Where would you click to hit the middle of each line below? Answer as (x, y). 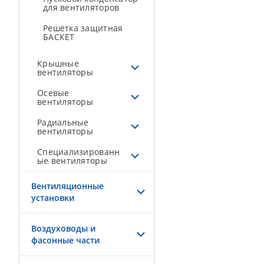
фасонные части (65, 240)
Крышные (58, 63)
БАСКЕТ (59, 37)
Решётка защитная (83, 28)
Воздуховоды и (63, 228)
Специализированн (79, 152)
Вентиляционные (67, 186)
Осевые (53, 93)
